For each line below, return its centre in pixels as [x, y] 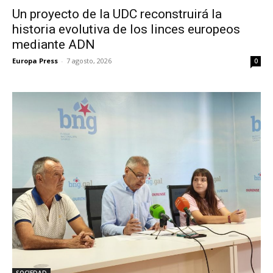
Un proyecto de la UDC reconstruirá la [117, 14]
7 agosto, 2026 [89, 61]
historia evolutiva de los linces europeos [126, 29]
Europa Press [35, 61]
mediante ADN [54, 44]
